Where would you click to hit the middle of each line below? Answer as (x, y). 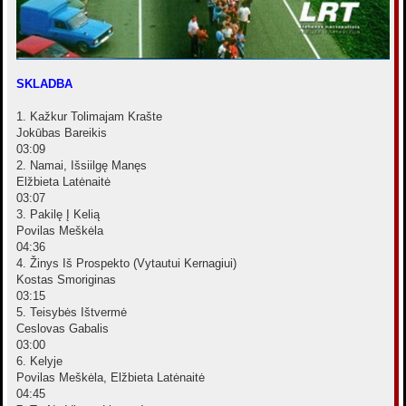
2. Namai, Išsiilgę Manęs (82, 166)
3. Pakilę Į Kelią (58, 215)
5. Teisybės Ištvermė (72, 313)
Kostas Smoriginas (66, 280)
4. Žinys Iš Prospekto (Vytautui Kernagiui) (126, 264)
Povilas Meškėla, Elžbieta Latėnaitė (111, 378)
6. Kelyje (39, 362)
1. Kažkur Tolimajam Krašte (89, 117)
